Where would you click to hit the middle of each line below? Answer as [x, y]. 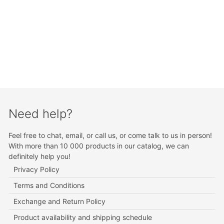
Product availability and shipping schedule [83, 217]
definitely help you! [40, 156]
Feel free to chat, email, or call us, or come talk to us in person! [110, 135]
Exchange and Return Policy [60, 201]
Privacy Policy [37, 169]
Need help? [41, 114]
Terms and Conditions [49, 185]
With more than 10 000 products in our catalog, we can [99, 146]
